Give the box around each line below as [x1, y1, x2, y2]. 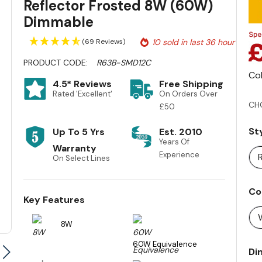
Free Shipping [158, 78, 223, 91]
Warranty [53, 142, 97, 155]
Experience [158, 150, 199, 160]
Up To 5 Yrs [53, 126, 105, 139]
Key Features [23, 194, 85, 206]
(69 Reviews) [82, 37, 126, 47]
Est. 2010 [158, 126, 202, 139]
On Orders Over [158, 89, 218, 99]
